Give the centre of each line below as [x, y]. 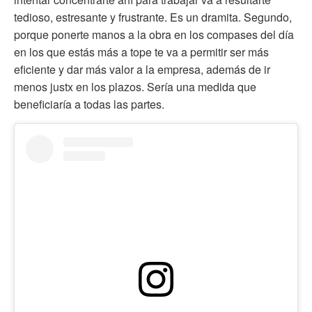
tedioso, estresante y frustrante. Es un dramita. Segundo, [153, 17]
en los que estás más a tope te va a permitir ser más [141, 52]
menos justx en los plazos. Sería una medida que [135, 86]
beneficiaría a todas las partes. [89, 104]
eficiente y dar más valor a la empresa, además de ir [142, 69]
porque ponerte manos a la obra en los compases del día [154, 34]
